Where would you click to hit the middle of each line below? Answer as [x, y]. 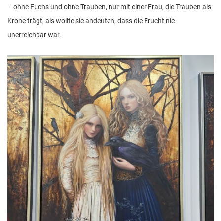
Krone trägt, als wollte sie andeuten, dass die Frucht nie [91, 21]
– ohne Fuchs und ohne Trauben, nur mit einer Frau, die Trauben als [109, 7]
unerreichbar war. [34, 35]
